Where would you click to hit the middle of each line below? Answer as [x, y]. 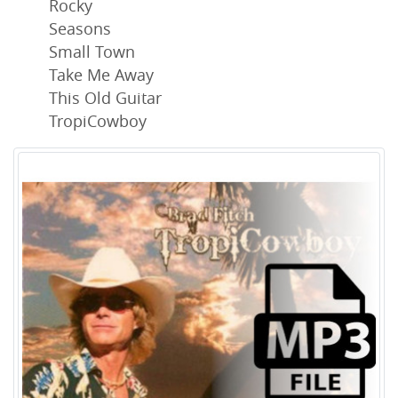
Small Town [92, 52]
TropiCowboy [98, 121]
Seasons [80, 29]
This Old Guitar [105, 98]
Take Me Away [101, 75]
